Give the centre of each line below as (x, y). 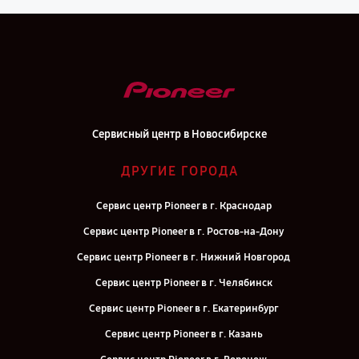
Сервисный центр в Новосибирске (179, 134)
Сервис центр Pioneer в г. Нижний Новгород (184, 257)
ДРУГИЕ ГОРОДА (179, 171)
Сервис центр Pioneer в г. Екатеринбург (184, 309)
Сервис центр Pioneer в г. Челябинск (184, 283)
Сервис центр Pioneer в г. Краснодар (184, 206)
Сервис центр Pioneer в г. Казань (184, 334)
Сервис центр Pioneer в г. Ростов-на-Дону (184, 232)
